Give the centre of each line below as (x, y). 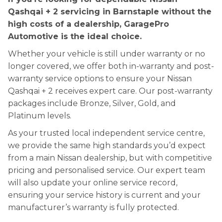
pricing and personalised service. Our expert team (107, 170)
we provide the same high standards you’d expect (107, 145)
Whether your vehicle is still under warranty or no (107, 54)
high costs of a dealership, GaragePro (88, 24)
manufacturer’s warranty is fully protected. (93, 207)
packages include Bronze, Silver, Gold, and (92, 103)
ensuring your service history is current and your (104, 195)
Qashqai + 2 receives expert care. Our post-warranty (110, 91)
